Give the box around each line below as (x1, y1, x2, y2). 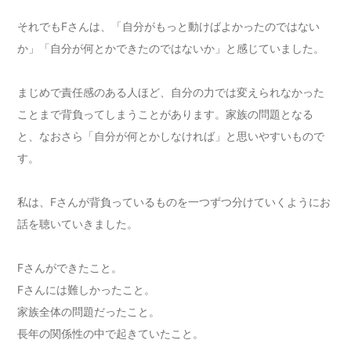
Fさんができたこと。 (17, 261, 123, 275)
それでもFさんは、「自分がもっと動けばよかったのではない (17, 20, 320, 34)
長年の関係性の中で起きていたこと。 (17, 327, 204, 341)
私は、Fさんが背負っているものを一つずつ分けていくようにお (17, 195, 331, 209)
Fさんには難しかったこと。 (17, 283, 156, 297)
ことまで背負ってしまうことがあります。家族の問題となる (17, 107, 314, 121)
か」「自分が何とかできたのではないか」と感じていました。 (17, 42, 325, 56)
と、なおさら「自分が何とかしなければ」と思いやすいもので (17, 129, 325, 143)
